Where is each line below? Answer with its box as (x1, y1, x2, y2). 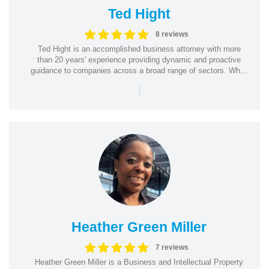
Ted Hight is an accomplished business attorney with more (37, 44, 241, 53)
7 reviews (155, 243, 189, 252)
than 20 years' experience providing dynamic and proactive (37, 55, 241, 64)
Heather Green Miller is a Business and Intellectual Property (35, 257, 243, 267)
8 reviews (155, 30, 189, 38)
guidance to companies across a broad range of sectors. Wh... (31, 65, 247, 75)
